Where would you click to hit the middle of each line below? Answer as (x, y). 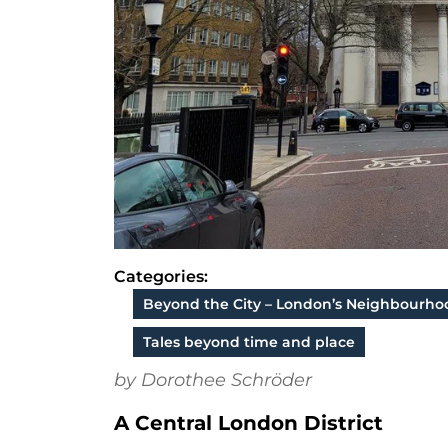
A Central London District (248, 423)
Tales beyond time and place (249, 342)
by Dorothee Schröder (213, 380)
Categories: (161, 276)
